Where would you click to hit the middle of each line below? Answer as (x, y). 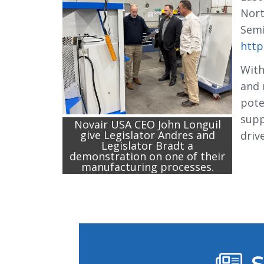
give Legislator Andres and (147, 135)
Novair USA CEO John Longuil (147, 124)
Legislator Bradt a (147, 146)
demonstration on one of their (147, 156)
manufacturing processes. (147, 167)
